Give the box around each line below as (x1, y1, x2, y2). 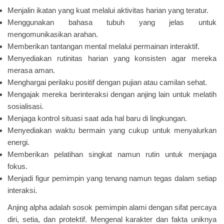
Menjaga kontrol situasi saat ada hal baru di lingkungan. (7, 114, 187, 123)
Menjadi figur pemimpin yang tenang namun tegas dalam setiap (7, 174, 216, 183)
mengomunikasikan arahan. (7, 30, 98, 39)
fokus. (7, 162, 27, 171)
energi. (7, 138, 29, 147)
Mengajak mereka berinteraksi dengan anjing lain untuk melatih (7, 90, 216, 99)
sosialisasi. (7, 102, 43, 111)
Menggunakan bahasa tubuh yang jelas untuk (7, 18, 216, 27)
